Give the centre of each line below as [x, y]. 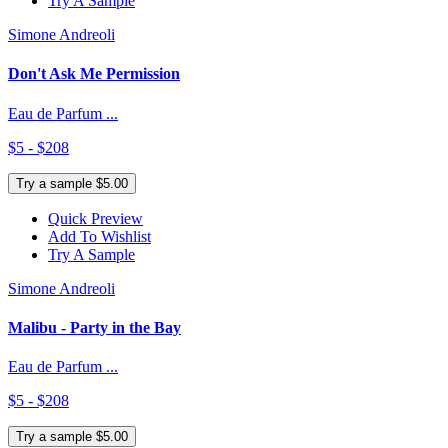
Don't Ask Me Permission [94, 74]
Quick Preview [95, 218]
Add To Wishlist [99, 236]
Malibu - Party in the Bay [94, 327]
